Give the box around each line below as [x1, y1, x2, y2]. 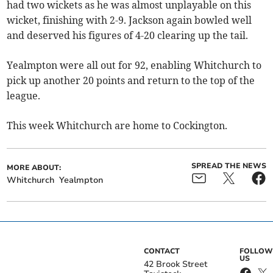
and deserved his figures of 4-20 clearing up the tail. [7, 29, 249, 41]
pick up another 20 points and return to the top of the [7, 74, 255, 87]
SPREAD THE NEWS [191, 161, 266, 171]
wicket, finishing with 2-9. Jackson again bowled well [7, 14, 252, 26]
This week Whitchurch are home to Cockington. [7, 119, 228, 132]
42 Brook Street [144, 258, 207, 270]
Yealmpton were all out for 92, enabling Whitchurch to [7, 59, 262, 71]
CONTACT [144, 246, 180, 256]
